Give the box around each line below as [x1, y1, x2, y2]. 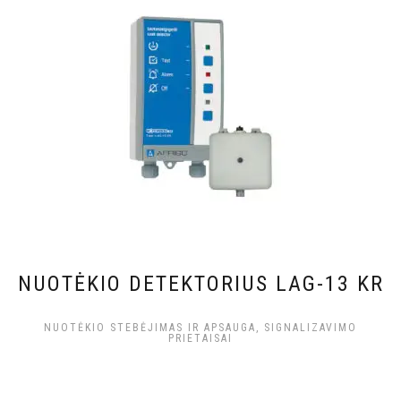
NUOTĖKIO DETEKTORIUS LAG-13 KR [17, 271, 384, 297]
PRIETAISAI [168, 332, 233, 346]
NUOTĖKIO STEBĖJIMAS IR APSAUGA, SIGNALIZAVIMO [44, 321, 357, 335]
